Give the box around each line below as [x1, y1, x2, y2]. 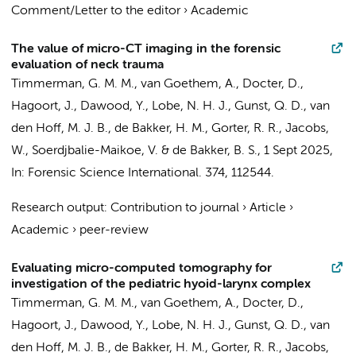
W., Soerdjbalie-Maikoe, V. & [11, 145, 172, 157]
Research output [11, 202, 104, 215]
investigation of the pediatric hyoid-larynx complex [11, 278, 311, 291]
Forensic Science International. [28, 167, 202, 180]
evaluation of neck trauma [11, 59, 164, 72]
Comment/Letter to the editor [11, 5, 180, 17]
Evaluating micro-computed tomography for [11, 262, 272, 275]
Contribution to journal [110, 202, 239, 215]
